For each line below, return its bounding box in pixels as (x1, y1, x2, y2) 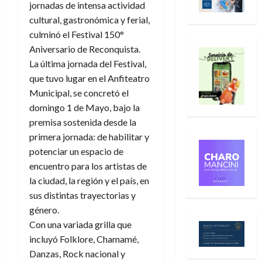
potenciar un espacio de (29, 146, 123, 157)
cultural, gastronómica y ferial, (29, 14, 150, 26)
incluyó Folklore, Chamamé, (29, 233, 139, 245)
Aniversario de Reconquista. (29, 43, 140, 55)
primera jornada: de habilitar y (29, 131, 149, 143)
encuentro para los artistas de (29, 160, 147, 172)
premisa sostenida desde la (29, 116, 136, 128)
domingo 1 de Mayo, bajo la (29, 102, 140, 113)
